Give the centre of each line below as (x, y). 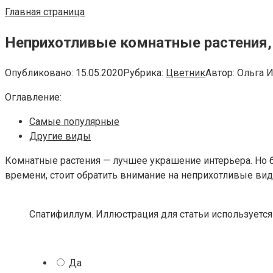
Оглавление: (33, 97)
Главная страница (45, 12)
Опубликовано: (39, 73)
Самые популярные (74, 121)
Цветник (186, 73)
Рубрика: (143, 73)
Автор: (220, 73)
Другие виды (60, 136)
